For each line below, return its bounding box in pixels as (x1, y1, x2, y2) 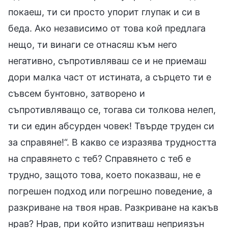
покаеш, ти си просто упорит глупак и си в (8, 6, 200, 17)
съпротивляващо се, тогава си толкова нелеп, (8, 104, 216, 115)
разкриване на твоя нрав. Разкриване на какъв (8, 202, 218, 213)
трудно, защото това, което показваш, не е (8, 169, 201, 180)
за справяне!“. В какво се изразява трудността (8, 136, 216, 148)
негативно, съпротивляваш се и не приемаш (8, 55, 207, 66)
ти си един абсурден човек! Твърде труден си (8, 120, 214, 131)
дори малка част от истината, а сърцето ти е (8, 71, 211, 82)
